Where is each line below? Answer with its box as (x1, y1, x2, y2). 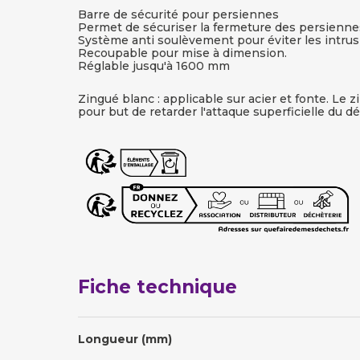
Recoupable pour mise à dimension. (78, 46, 287, 61)
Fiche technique (78, 276, 237, 299)
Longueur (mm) (78, 332, 172, 347)
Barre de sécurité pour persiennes (78, 7, 279, 22)
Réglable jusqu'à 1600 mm (78, 59, 230, 74)
